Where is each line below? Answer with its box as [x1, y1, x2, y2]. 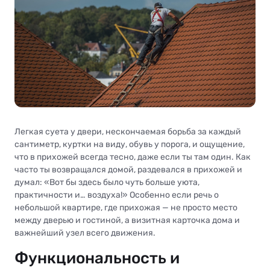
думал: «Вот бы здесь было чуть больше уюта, [14, 177, 199, 187]
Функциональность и [14, 248, 180, 268]
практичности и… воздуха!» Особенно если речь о [14, 189, 219, 200]
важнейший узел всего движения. [14, 227, 155, 238]
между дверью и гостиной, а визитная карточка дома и [14, 215, 240, 225]
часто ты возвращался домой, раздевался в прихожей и [14, 164, 242, 175]
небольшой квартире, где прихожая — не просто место [14, 202, 237, 213]
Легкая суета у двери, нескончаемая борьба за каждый [14, 126, 241, 137]
